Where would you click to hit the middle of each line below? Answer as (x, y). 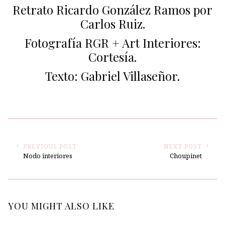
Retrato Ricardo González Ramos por (113, 9)
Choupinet (186, 155)
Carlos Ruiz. (113, 23)
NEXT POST (183, 146)
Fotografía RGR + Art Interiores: (113, 42)
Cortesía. (113, 57)
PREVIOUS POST (50, 146)
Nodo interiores (47, 155)
